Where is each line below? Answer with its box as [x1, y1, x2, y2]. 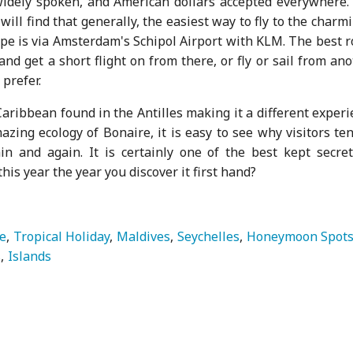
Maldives [117, 227, 171, 245]
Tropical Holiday [13, 227, 110, 245]
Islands [8, 247, 52, 265]
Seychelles [177, 227, 240, 245]
